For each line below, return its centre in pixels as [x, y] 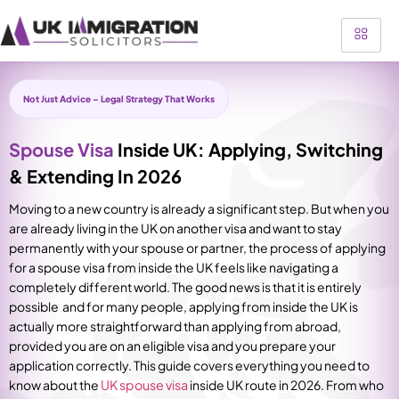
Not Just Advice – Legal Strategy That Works [119, 99]
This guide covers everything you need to [252, 365]
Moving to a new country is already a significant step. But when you [199, 208]
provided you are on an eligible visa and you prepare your [172, 346]
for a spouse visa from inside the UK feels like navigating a [174, 267]
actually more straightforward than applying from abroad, [175, 326]
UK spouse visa [144, 385]
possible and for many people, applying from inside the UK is [183, 306]
